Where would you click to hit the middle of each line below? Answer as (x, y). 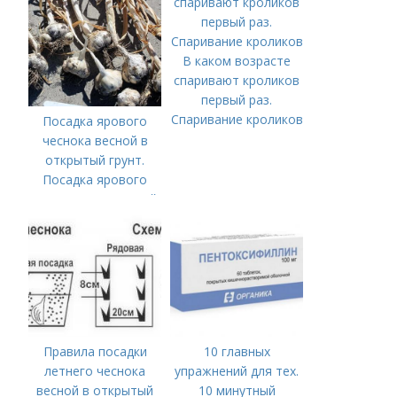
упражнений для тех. (237, 371)
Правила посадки (95, 351)
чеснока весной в (95, 140)
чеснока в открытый (95, 199)
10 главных (237, 351)
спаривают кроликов (237, 80)
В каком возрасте (237, 61)
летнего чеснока (95, 371)
